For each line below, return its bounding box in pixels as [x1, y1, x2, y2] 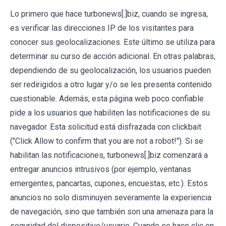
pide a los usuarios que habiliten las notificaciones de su [10, 108, 210, 118]
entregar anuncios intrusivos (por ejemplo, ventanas [10, 164, 191, 175]
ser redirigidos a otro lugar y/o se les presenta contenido [10, 80, 212, 90]
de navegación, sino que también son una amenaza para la [10, 207, 213, 217]
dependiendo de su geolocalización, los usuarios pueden [10, 66, 211, 76]
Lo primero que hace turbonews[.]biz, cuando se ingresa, [10, 9, 208, 19]
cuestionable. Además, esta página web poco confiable [10, 94, 204, 104]
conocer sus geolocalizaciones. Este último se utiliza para [10, 37, 215, 47]
